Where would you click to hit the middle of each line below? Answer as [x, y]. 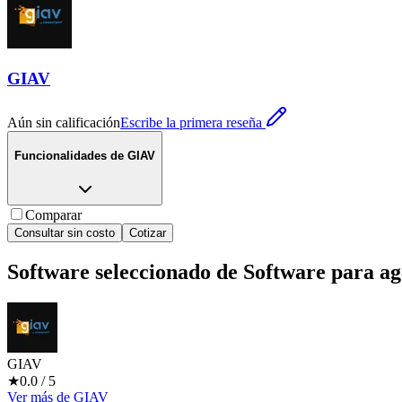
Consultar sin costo [65, 233]
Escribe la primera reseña [191, 122]
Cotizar [148, 233]
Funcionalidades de [69, 156]
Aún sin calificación [64, 122]
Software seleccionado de [125, 272]
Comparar [53, 215]
